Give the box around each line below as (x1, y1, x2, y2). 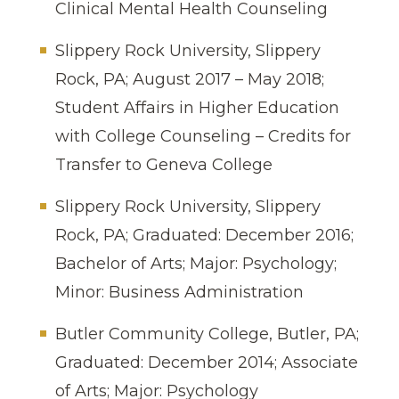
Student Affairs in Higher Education (55, 97, 339, 118)
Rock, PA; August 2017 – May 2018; (55, 69, 324, 89)
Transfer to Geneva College (55, 154, 273, 175)
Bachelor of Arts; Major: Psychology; (55, 253, 337, 273)
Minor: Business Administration (55, 281, 304, 302)
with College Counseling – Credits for (55, 126, 351, 146)
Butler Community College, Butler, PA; (55, 323, 359, 344)
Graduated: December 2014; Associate (55, 352, 358, 372)
